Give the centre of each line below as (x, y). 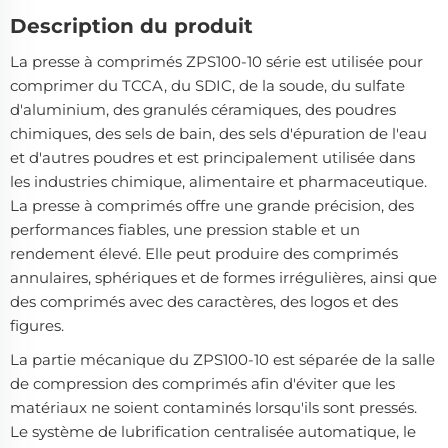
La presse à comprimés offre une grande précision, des (212, 206)
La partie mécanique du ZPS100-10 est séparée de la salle (222, 360)
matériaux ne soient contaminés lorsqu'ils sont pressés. (213, 408)
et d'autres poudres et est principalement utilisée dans (212, 158)
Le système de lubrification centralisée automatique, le (213, 432)
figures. (37, 326)
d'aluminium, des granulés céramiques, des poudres (203, 110)
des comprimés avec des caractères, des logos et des (204, 302)
